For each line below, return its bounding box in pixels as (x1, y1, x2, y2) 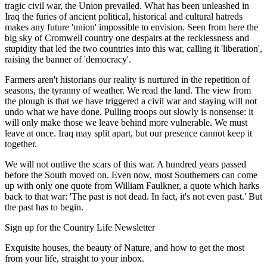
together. (5, 139, 37, 150)
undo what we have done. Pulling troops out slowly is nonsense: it (5, 107, 253, 117)
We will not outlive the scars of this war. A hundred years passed (5, 159, 246, 170)
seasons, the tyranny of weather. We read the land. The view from (5, 85, 251, 96)
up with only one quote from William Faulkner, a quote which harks (5, 181, 259, 191)
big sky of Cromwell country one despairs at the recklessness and (5, 33, 249, 44)
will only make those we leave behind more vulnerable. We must (5, 117, 247, 128)
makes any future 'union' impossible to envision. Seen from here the (5, 22, 258, 33)
